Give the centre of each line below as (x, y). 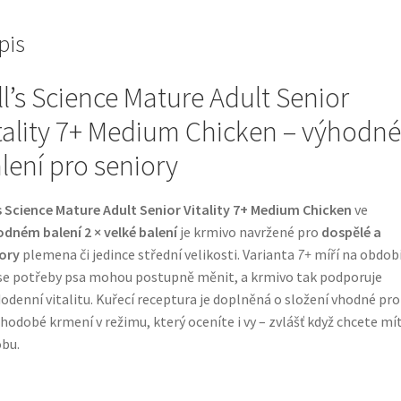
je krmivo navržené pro (249, 231)
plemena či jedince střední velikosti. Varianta (158, 254)
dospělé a (351, 231)
